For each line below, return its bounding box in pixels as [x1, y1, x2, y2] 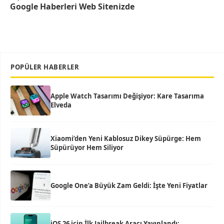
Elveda [50, 100, 71, 110]
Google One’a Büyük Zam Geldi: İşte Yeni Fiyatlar [50, 181, 207, 190]
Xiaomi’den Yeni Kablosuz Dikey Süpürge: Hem [50, 134, 201, 143]
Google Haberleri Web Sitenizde [10, 1, 134, 12]
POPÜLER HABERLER [10, 62, 79, 72]
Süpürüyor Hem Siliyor [50, 143, 123, 152]
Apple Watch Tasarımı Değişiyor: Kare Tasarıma [50, 91, 204, 101]
